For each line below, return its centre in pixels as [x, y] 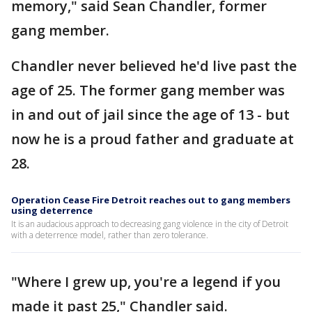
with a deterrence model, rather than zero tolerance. [110, 235]
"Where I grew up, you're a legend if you [146, 282]
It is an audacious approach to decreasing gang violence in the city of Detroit [150, 224]
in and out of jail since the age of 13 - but [150, 115]
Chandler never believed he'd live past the [154, 66]
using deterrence [52, 210]
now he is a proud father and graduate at [153, 139]
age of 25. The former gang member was [148, 90]
